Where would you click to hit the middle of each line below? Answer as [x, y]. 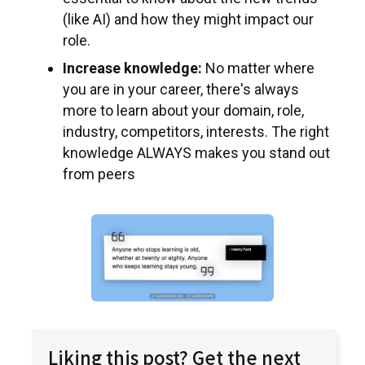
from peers [99, 174]
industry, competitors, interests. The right [196, 132]
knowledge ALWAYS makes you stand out [196, 153]
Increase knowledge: [134, 68]
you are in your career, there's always [181, 89]
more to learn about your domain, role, [183, 110]
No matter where [260, 68]
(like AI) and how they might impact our [188, 19]
